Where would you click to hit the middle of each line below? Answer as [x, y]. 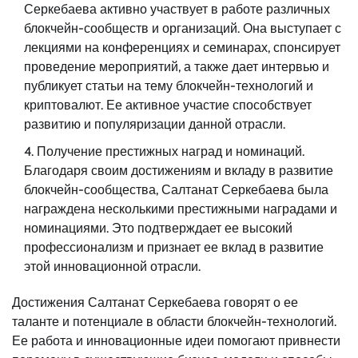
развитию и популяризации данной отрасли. [155, 124]
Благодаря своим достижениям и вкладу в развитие [179, 170]
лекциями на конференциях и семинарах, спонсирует [182, 47]
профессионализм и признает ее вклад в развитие [174, 247]
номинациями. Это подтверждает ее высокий [158, 228]
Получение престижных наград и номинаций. [171, 151]
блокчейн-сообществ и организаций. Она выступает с [183, 28]
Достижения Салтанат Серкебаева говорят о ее [155, 302]
